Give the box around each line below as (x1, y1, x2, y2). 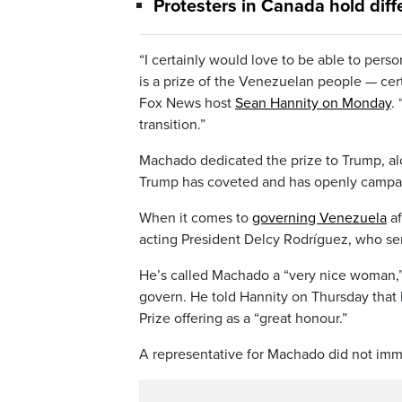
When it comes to (139, 208, 252, 227)
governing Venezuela (252, 208, 387, 227)
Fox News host (139, 93, 235, 112)
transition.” (139, 115, 205, 134)
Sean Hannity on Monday (235, 93, 391, 112)
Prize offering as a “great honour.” (139, 309, 347, 328)
